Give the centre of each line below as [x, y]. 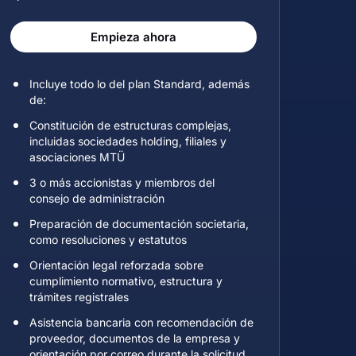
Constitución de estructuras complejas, [130, 125]
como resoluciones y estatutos [108, 240]
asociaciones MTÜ [77, 157]
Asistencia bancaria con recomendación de [141, 322]
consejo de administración [97, 198]
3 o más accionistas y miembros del [122, 182]
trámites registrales [79, 297]
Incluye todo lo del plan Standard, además [139, 84]
